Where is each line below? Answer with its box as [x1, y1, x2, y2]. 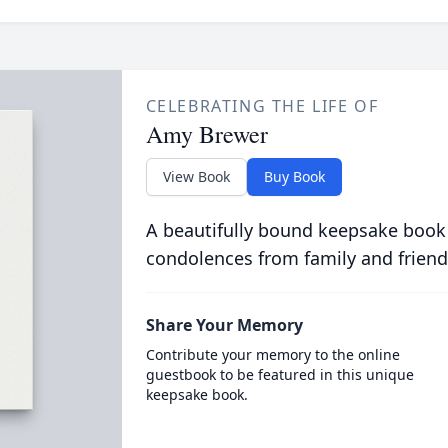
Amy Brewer [145, 118, 268, 150]
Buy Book [263, 167, 325, 186]
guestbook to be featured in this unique [145, 365, 414, 384]
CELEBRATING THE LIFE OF [145, 95, 379, 117]
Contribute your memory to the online [145, 345, 400, 364]
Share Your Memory [145, 314, 303, 336]
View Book [162, 167, 230, 186]
